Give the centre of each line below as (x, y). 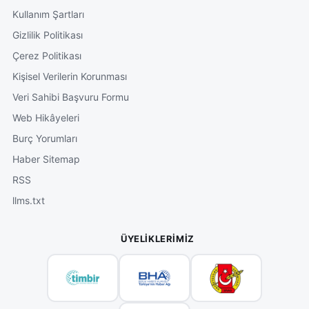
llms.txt (29, 200)
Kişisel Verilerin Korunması (70, 76)
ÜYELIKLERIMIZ (158, 238)
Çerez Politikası (47, 55)
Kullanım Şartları (48, 14)
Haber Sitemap (46, 159)
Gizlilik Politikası (48, 34)
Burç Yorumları (45, 138)
